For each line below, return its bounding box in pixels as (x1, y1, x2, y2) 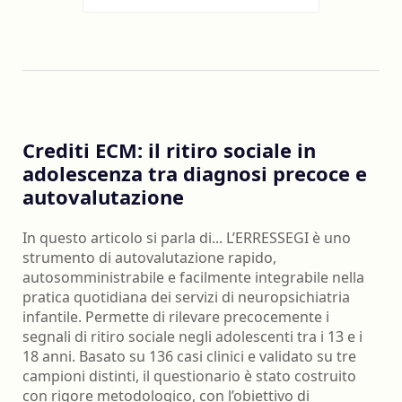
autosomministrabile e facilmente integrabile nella (22, 267, 364, 287)
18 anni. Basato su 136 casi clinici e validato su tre (22, 345, 356, 366)
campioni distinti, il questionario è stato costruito (22, 365, 356, 386)
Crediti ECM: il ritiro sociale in (22, 136, 316, 164)
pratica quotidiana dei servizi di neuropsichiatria (22, 286, 350, 307)
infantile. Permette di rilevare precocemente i (22, 306, 329, 327)
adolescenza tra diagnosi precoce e (22, 160, 367, 188)
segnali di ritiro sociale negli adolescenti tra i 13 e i (22, 326, 363, 346)
